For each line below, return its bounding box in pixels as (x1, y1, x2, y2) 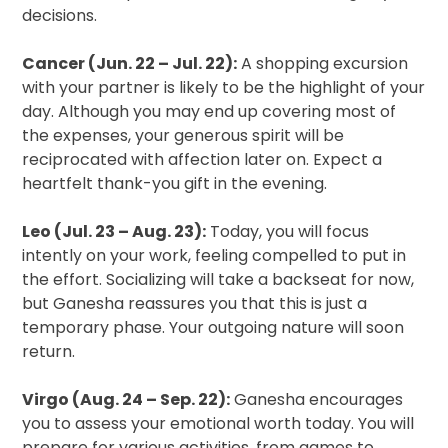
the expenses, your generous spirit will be (22, 124, 345, 148)
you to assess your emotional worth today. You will (22, 412, 415, 436)
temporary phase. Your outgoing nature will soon (22, 316, 405, 340)
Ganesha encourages (230, 388, 404, 412)
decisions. (22, 4, 98, 28)
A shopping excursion (237, 52, 409, 76)
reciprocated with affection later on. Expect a (22, 148, 383, 172)
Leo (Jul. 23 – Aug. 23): (22, 220, 207, 244)
